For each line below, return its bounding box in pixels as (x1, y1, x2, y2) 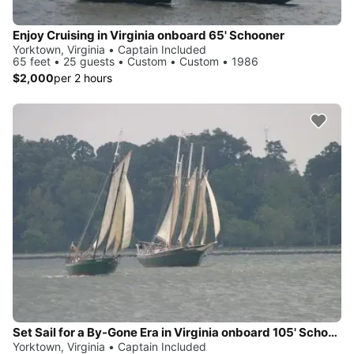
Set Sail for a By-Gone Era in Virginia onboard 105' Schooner (328, 325, 337, 341)
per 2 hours (54, 70, 112, 85)
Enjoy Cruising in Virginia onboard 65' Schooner (13, 27, 284, 43)
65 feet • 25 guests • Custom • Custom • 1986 (13, 54, 258, 68)
